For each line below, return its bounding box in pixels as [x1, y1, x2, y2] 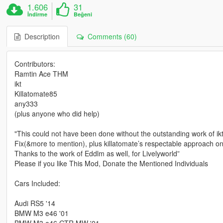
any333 [14, 99, 38, 109]
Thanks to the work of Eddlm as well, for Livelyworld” [14, 148, 180, 159]
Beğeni [74, 10, 93, 18]
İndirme [27, 10, 48, 18]
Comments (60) [83, 31, 137, 42]
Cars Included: [14, 178, 60, 189]
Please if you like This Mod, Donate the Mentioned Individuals [14, 158, 208, 169]
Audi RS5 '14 [14, 198, 55, 209]
